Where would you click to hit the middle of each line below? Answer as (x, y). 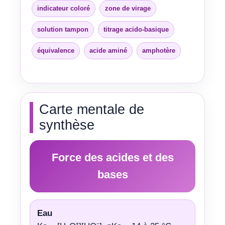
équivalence (56, 50)
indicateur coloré (64, 8)
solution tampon (63, 29)
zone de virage (128, 8)
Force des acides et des (113, 157)
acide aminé (108, 50)
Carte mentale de (92, 109)
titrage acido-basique (136, 29)
